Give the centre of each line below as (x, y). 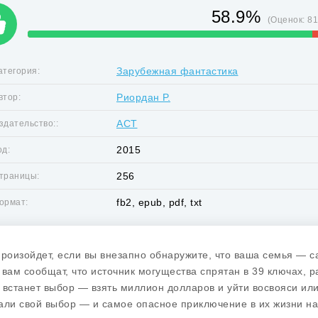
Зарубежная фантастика (177, 71)
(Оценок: (287, 20)
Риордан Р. (143, 97)
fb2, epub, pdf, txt (159, 202)
